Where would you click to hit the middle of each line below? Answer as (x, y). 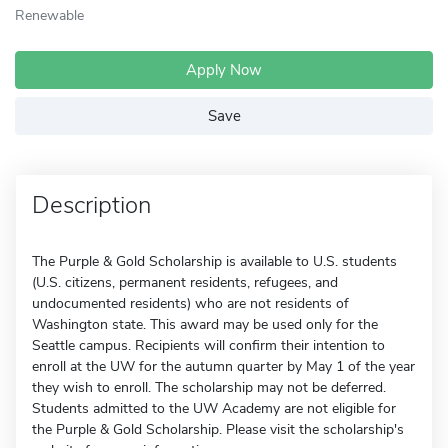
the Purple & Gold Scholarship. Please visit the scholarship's (218, 429)
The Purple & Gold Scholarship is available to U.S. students (214, 261)
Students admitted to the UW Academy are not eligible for (214, 408)
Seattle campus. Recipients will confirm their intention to (208, 345)
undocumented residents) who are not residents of (190, 303)
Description (91, 205)
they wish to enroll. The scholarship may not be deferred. (209, 387)
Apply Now (224, 70)
